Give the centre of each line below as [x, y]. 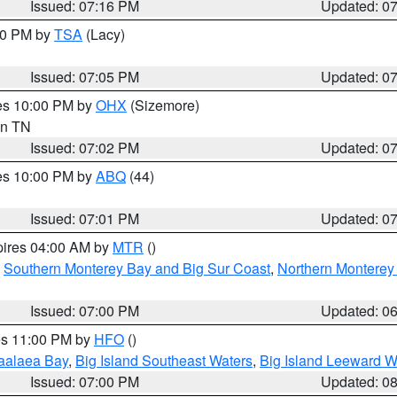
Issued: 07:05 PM [85, 77]
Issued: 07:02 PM [85, 148]
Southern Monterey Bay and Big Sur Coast [137, 268]
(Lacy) [104, 34]
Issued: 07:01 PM [85, 218]
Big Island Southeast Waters [164, 360]
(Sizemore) [163, 105]
